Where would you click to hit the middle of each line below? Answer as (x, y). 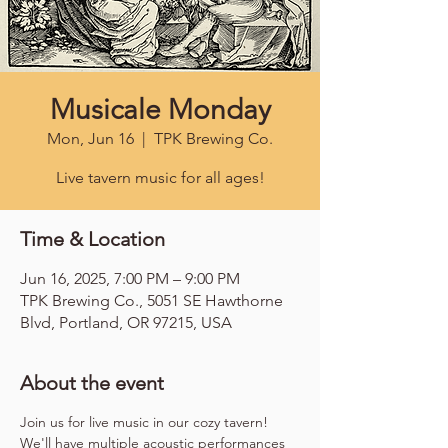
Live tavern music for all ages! (160, 177)
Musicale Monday (160, 109)
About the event (92, 383)
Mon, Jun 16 (90, 138)
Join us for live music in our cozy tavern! (146, 422)
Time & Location (92, 239)
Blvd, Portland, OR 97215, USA (126, 322)
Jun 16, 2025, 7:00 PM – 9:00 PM (130, 278)
